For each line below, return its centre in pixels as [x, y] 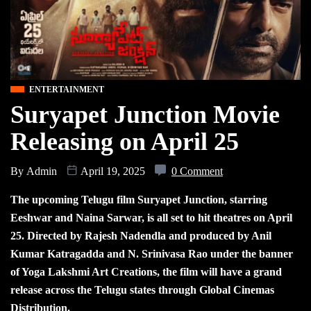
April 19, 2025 [113, 171]
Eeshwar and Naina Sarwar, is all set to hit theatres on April [151, 217]
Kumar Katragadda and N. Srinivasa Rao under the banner [152, 253]
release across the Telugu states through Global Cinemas [142, 289]
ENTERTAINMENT [67, 89]
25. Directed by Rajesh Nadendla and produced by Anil [141, 235]
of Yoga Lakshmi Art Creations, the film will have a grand [146, 271]
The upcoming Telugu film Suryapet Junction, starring [139, 199]
